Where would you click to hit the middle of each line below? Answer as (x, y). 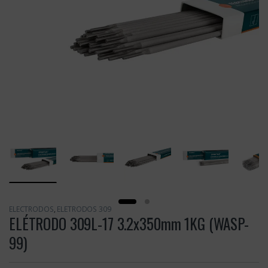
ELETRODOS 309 (84, 209)
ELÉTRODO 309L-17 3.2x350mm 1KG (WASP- (129, 223)
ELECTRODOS (31, 209)
